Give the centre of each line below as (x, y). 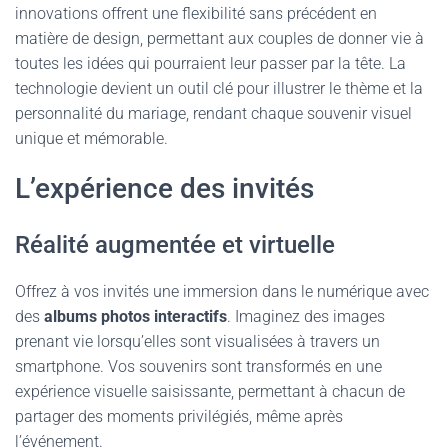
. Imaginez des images (306, 316)
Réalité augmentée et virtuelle (175, 245)
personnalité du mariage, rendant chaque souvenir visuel (213, 113)
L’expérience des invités (164, 188)
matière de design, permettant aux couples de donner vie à (219, 38)
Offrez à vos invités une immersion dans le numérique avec (222, 291)
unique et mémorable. (91, 138)
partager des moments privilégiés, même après (179, 416)
